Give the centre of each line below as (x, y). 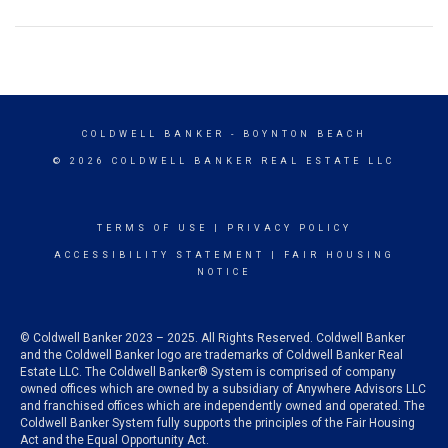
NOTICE (224, 271)
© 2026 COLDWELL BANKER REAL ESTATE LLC (224, 160)
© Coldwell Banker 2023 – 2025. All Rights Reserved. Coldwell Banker (212, 337)
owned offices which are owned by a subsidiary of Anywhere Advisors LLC (223, 388)
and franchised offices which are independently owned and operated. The (222, 405)
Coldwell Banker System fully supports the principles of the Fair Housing (217, 422)
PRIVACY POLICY (289, 227)
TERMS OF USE (152, 227)
